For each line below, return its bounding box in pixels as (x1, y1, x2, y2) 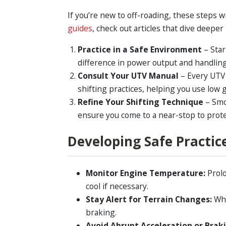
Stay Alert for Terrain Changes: (85, 194, 212, 205)
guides (68, 23, 93, 34)
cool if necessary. (85, 181, 148, 192)
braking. (85, 207, 117, 218)
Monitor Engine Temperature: (85, 167, 205, 179)
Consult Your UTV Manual (77, 70, 181, 82)
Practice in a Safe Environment (77, 44, 204, 55)
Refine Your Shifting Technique (77, 96, 205, 108)
